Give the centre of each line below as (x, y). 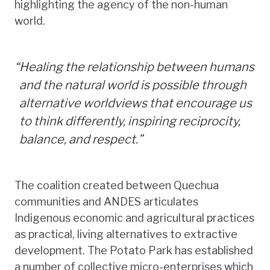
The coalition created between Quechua (117, 185)
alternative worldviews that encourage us (136, 103)
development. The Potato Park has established (134, 250)
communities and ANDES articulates (106, 201)
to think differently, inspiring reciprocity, (130, 121)
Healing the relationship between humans (137, 67)
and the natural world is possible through (133, 85)
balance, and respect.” (81, 139)
